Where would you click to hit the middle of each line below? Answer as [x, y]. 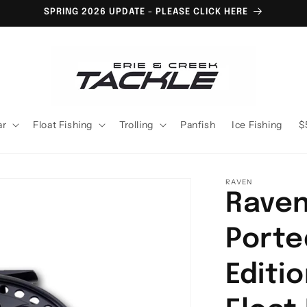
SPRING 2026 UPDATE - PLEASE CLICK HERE [146, 12]
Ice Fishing [257, 125]
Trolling [136, 125]
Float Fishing [63, 125]
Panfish [198, 125]
